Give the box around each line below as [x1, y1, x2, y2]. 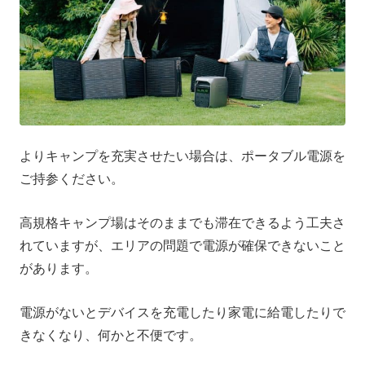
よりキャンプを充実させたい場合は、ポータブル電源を [20, 149, 345, 164]
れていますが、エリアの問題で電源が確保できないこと [20, 239, 345, 253]
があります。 [20, 262, 98, 276]
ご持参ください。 [20, 172, 124, 187]
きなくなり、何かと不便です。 [20, 328, 202, 343]
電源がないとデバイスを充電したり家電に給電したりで [20, 306, 345, 320]
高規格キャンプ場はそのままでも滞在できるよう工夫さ [20, 216, 345, 231]
